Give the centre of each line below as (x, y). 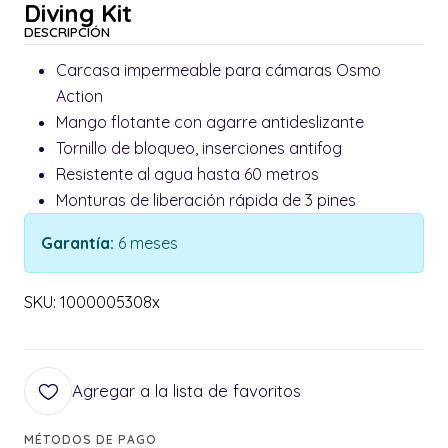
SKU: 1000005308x (92, 302)
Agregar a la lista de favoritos (186, 391)
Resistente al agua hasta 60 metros (189, 174)
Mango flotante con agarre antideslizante (212, 122)
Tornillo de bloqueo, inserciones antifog (201, 148)
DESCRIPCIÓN (67, 32)
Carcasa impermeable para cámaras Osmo (218, 70)
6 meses (148, 243)
